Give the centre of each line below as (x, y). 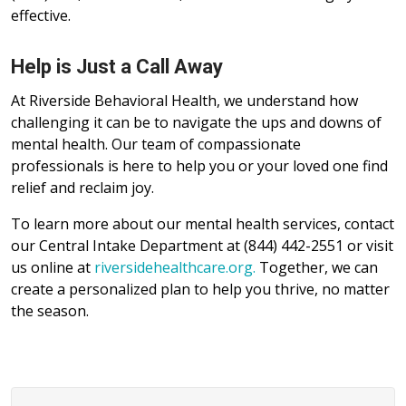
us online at (53, 267)
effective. (41, 15)
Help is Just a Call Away (117, 66)
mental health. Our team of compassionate (156, 144)
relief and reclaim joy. (82, 187)
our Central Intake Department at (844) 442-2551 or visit (202, 245)
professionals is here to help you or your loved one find (199, 165)
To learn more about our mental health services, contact (203, 223)
